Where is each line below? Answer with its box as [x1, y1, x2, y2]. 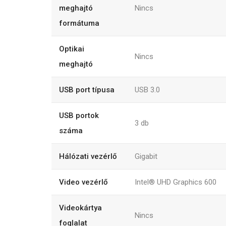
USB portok [59, 110, 99, 120]
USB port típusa [59, 85, 115, 94]
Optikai [59, 44, 84, 53]
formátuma [59, 18, 99, 28]
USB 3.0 [135, 85, 160, 94]
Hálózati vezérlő [59, 151, 117, 161]
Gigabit [135, 151, 157, 161]
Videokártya [59, 203, 102, 212]
